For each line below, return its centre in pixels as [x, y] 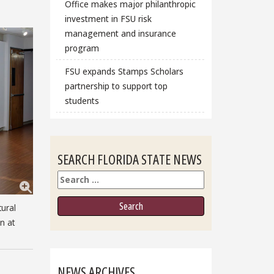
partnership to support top [116, 86]
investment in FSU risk [108, 19]
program [82, 48]
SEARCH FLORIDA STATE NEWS [130, 159]
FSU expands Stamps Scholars [124, 71]
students [82, 100]
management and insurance [120, 34]
